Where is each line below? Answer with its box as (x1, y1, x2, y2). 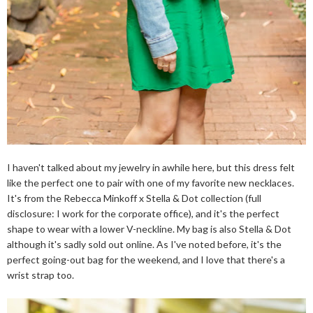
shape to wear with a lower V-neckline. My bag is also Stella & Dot (7, 223, 291, 235)
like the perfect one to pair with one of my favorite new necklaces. (7, 177, 294, 189)
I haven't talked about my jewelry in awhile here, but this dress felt (7, 161, 295, 174)
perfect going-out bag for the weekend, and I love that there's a (7, 254, 285, 266)
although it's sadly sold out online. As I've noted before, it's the (7, 238, 282, 251)
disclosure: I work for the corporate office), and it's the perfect (7, 208, 279, 220)
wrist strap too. (7, 269, 74, 282)
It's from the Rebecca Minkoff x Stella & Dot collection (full (7, 192, 261, 205)
